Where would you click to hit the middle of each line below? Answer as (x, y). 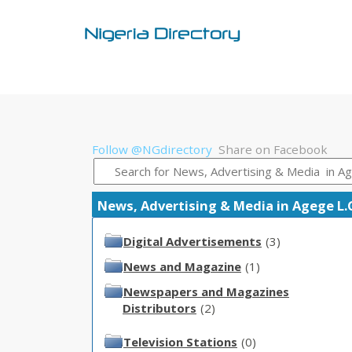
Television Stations (180, 341)
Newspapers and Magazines (206, 291)
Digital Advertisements (192, 241)
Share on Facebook (273, 149)
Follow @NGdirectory (152, 149)
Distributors (159, 308)
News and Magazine (182, 266)
